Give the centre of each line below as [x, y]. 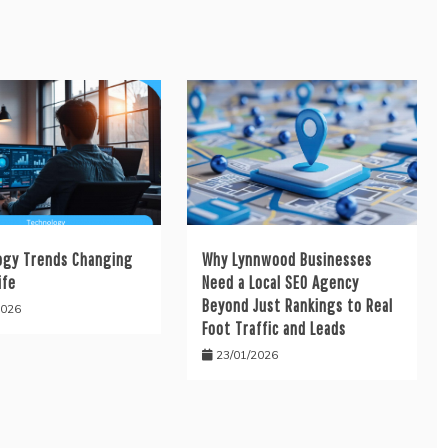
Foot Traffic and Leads [273, 328]
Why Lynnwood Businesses [286, 259]
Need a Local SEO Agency [280, 282]
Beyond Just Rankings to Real [297, 305]
